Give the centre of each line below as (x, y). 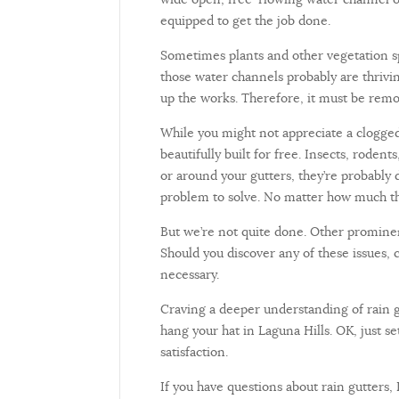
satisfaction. (194, 351)
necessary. (193, 274)
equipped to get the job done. (245, 20)
